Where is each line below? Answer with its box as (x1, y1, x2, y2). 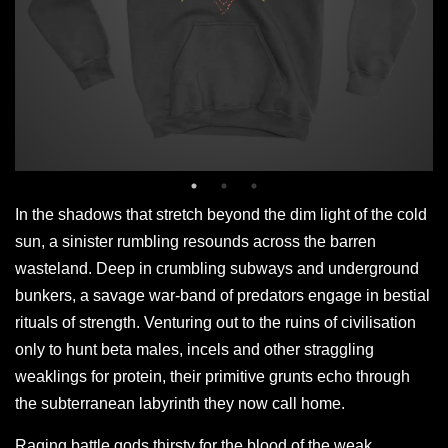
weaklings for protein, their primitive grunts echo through (15, 367, 410, 385)
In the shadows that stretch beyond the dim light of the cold (15, 205, 427, 223)
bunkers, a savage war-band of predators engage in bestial (15, 286, 430, 304)
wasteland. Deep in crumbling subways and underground (15, 259, 419, 277)
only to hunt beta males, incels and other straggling (15, 340, 374, 358)
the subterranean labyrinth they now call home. (15, 394, 345, 412)
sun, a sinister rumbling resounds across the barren (15, 232, 376, 250)
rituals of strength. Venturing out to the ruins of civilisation (15, 313, 416, 331)
